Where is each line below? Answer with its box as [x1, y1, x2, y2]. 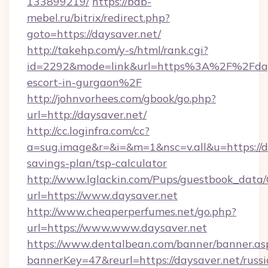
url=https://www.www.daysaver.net [27, 221, 207, 234]
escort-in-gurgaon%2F [27, 75, 142, 89]
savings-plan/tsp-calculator [27, 156, 167, 170]
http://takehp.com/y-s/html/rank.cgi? [27, 43, 208, 57]
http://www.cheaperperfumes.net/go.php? [27, 205, 236, 218]
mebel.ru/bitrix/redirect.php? [27, 11, 170, 25]
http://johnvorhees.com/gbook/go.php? [27, 92, 216, 105]
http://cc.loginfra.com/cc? [27, 124, 150, 138]
